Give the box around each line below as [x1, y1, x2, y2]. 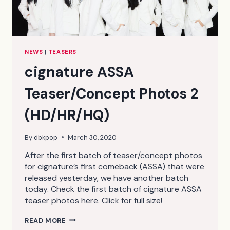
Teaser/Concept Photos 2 [25, 84, 199, 103]
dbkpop [34, 132, 58, 142]
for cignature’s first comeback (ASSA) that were [25, 161, 204, 172]
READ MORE [25, 216, 66, 225]
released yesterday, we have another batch [25, 172, 188, 183]
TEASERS [48, 48, 76, 55]
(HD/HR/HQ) [25, 105, 109, 125]
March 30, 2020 [68, 132, 117, 142]
